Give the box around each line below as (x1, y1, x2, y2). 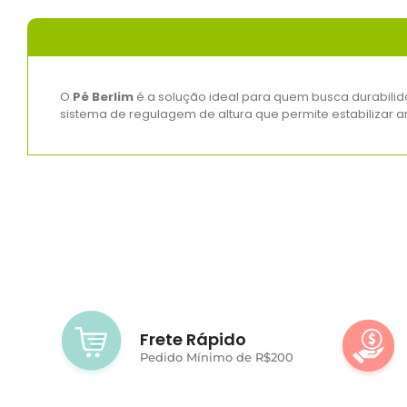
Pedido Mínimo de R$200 (140, 350, 294, 365)
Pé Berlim (73, 87, 134, 105)
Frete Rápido (140, 328, 247, 352)
